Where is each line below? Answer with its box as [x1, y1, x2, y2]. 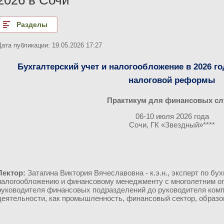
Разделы [16, 20, 47, 29]
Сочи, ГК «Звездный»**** [129, 120, 215, 129]
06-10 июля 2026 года [135, 112, 209, 120]
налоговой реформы [128, 75, 215, 85]
